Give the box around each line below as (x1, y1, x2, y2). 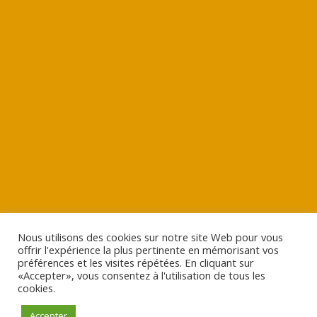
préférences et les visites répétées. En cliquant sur (18, 255, 254, 270)
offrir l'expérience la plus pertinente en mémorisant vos (18, 243, 279, 257)
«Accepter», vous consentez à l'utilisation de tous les (18, 268, 265, 282)
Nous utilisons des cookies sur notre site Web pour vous (18, 230, 283, 244)
